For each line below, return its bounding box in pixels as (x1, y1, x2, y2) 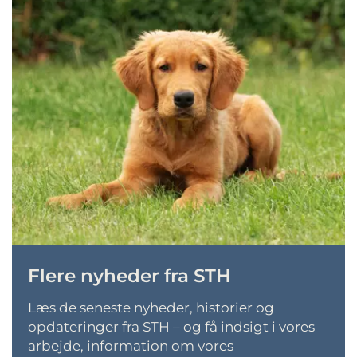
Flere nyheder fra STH (28, 265, 231, 288)
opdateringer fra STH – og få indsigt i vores (28, 319, 315, 335)
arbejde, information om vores (28, 338, 233, 355)
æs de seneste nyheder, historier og (36, 300, 274, 316)
